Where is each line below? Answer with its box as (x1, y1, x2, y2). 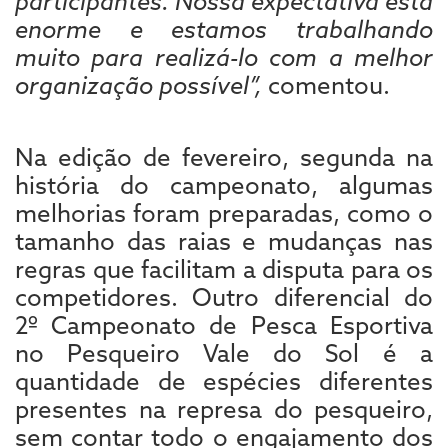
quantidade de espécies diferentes (15, 365, 433, 396)
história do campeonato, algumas (15, 169, 433, 200)
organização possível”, (15, 69, 262, 100)
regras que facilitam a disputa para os (15, 253, 433, 284)
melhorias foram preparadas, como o (15, 197, 433, 228)
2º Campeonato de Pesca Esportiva (15, 309, 433, 340)
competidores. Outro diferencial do (15, 281, 433, 312)
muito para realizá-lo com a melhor (15, 41, 433, 72)
